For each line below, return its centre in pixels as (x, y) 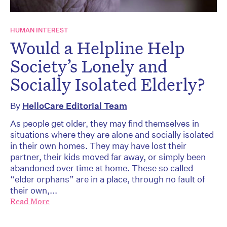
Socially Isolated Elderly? (108, 84)
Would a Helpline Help (98, 48)
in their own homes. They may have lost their (98, 146)
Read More (30, 202)
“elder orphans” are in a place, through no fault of (107, 179)
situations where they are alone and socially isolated (112, 135)
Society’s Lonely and (89, 66)
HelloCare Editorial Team (75, 106)
